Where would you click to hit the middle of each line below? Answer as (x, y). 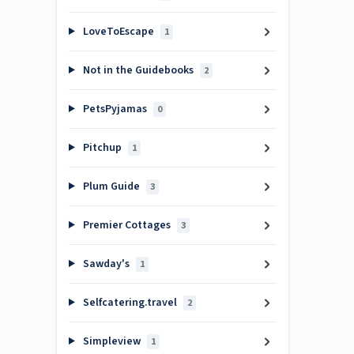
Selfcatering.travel (130, 303)
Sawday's (106, 264)
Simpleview (111, 341)
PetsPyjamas (115, 109)
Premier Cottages (126, 225)
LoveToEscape (118, 32)
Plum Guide (111, 186)
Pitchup (102, 148)
